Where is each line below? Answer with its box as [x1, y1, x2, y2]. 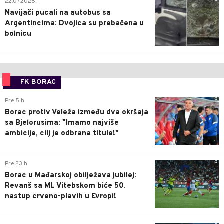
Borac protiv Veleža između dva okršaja [5, 107, 148, 117]
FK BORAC [20, 77, 56, 86]
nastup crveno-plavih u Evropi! [5, 191, 116, 201]
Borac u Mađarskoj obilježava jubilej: [5, 170, 136, 180]
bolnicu [5, 29, 31, 39]
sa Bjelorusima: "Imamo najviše [5, 118, 119, 128]
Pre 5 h [5, 96, 24, 105]
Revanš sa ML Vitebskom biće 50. [5, 181, 126, 191]
